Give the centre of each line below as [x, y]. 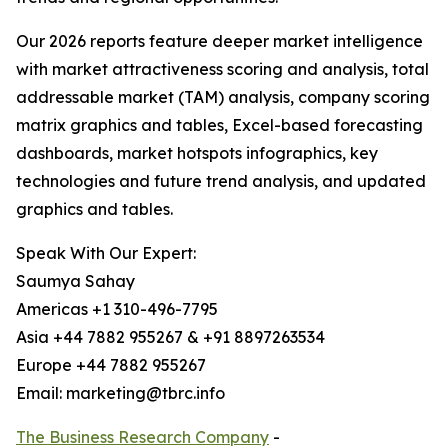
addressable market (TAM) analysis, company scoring [223, 97]
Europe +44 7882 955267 [111, 365]
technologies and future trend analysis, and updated [221, 181]
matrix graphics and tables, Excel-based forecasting [219, 125]
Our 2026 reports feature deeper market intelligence [219, 41]
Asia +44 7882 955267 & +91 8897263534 [170, 337]
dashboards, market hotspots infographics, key [197, 153]
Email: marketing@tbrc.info [120, 393]
